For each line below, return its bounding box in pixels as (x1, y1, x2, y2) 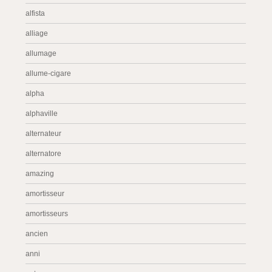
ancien (25, 229, 49, 238)
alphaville (25, 109, 58, 118)
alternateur (25, 129, 62, 138)
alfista (25, 9, 46, 18)
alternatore (25, 149, 62, 158)
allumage (25, 49, 57, 58)
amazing (25, 169, 55, 178)
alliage (25, 29, 49, 38)
